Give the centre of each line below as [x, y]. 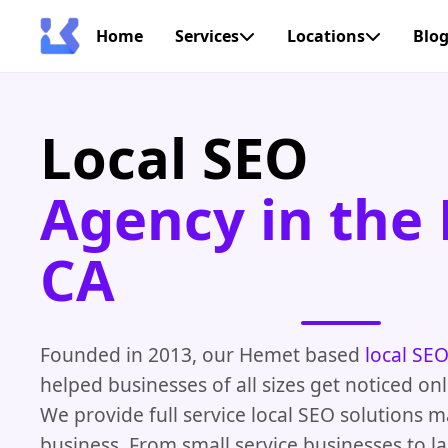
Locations [326, 36]
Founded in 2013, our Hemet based [202, 354]
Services [207, 36]
